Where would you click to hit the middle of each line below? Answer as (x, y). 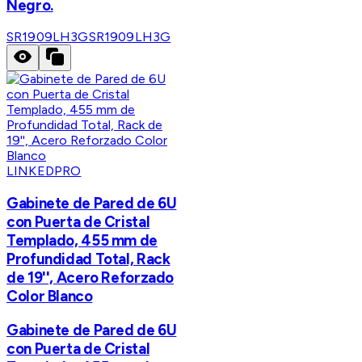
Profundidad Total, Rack (88, 259)
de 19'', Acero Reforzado (90, 278)
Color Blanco (50, 297)
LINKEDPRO (44, 171)
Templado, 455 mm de (82, 241)
